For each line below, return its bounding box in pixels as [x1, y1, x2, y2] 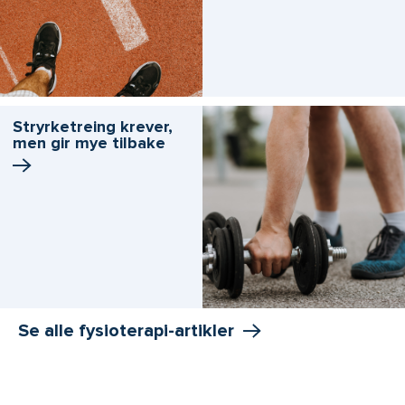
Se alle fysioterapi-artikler [18, 320, 234, 343]
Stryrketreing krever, [13, 117, 173, 137]
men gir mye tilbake [13, 133, 165, 154]
